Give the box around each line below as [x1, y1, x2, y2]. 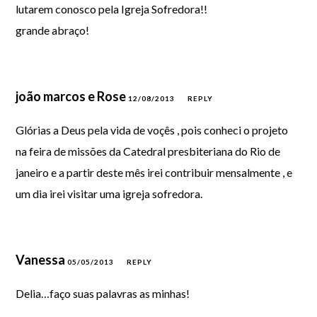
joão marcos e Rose [16, 88, 129, 104]
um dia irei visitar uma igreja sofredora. [16, 187, 203, 200]
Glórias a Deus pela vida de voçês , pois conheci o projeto [16, 123, 289, 137]
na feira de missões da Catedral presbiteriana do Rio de [16, 144, 281, 158]
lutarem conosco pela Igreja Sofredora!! [16, 2, 208, 16]
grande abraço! [16, 23, 90, 37]
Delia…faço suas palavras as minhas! [16, 287, 190, 300]
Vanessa [16, 252, 68, 267]
